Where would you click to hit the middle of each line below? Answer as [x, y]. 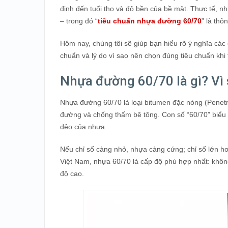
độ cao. [72, 174]
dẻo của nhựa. [83, 127]
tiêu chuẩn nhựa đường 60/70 [150, 21]
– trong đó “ [79, 21]
